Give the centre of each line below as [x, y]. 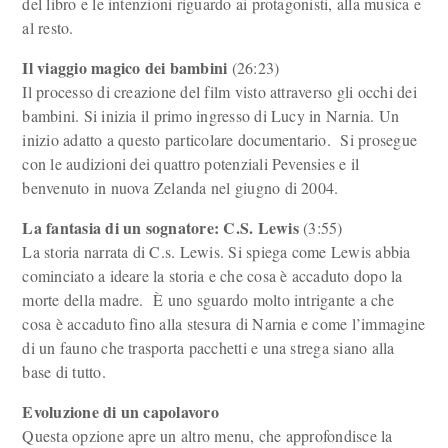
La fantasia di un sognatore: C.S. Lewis [160, 227]
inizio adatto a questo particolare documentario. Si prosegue [220, 139]
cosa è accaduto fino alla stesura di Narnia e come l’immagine [224, 323]
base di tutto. [64, 371]
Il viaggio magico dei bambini [127, 67]
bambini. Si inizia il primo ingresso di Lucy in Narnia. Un [211, 115]
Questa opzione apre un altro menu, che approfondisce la [207, 435]
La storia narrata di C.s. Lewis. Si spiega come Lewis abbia [216, 251]
